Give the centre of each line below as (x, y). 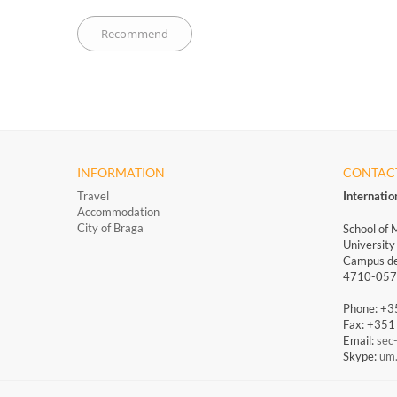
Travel (93, 196)
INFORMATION (121, 172)
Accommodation (118, 212)
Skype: (361, 357)
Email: (360, 341)
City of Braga (110, 228)
